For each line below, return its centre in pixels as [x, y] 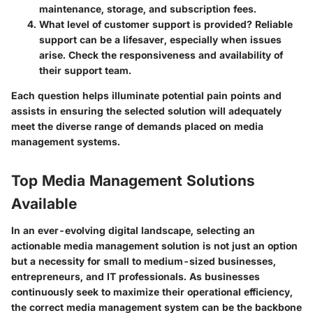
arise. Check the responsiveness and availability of [161, 55]
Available [44, 204]
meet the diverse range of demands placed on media [137, 126]
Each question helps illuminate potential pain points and [146, 96]
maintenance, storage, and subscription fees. [148, 9]
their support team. [85, 71]
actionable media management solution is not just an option [154, 245]
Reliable [272, 24]
